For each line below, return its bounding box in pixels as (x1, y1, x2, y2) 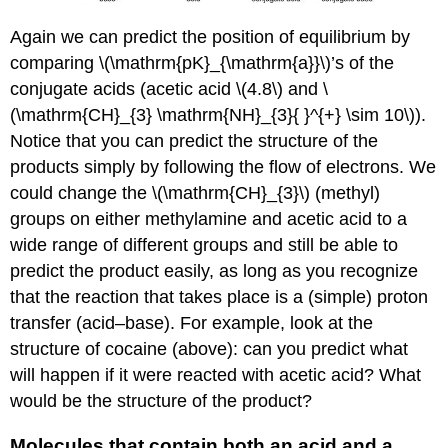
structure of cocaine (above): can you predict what (10, 339, 409, 360)
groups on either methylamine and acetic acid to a (10, 209, 408, 230)
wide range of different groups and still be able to (10, 235, 399, 256)
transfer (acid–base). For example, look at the (10, 313, 374, 334)
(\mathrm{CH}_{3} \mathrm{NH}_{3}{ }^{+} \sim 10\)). (10, 105, 427, 126)
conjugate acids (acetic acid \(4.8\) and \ (10, 79, 329, 100)
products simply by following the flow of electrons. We (10, 157, 437, 178)
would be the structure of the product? (10, 391, 313, 412)
